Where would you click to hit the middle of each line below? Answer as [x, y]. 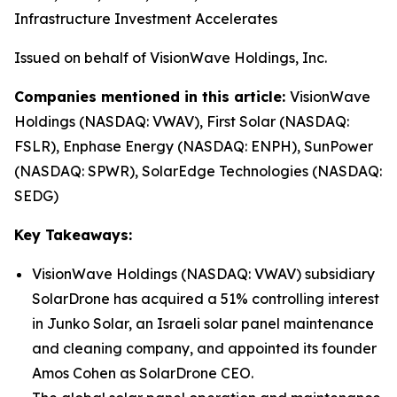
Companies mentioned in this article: [152, 97]
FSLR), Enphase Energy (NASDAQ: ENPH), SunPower [194, 146]
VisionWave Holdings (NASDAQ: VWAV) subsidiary [203, 274]
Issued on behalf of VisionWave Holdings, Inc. [171, 58]
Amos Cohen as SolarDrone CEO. [143, 373]
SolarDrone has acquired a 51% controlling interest [206, 299]
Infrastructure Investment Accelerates [146, 19]
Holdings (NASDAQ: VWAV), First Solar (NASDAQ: [182, 121]
